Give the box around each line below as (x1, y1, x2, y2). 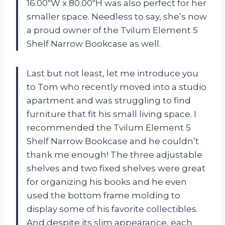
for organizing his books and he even (27, 176, 187, 187)
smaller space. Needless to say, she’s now (27, 11, 207, 22)
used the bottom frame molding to (27, 190, 180, 200)
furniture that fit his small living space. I (27, 108, 196, 119)
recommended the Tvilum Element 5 (27, 122, 191, 133)
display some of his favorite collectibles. (27, 203, 198, 214)
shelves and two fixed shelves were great (27, 163, 205, 173)
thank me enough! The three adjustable (27, 149, 202, 160)
